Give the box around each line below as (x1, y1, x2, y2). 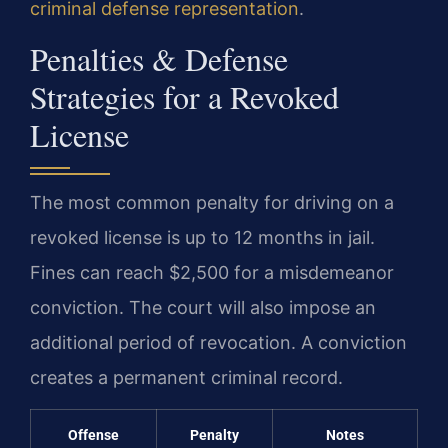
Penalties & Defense (30, 36, 288, 80)
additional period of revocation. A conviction (30, 331, 407, 353)
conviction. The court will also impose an (30, 296, 376, 318)
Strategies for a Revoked (30, 74, 339, 118)
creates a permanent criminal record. (30, 366, 343, 388)
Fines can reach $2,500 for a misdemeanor (30, 261, 394, 283)
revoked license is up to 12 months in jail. (30, 226, 375, 248)
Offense (68, 427, 119, 445)
